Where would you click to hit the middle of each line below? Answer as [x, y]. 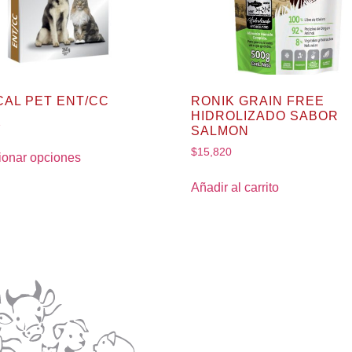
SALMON [220, 131]
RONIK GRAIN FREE [258, 101]
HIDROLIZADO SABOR [265, 116]
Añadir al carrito [235, 188]
